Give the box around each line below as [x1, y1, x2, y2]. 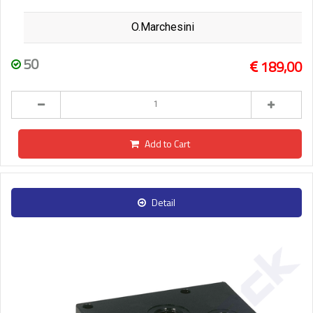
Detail [152, 194, 175, 210]
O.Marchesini [131, 20, 194, 34]
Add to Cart [145, 136, 190, 151]
